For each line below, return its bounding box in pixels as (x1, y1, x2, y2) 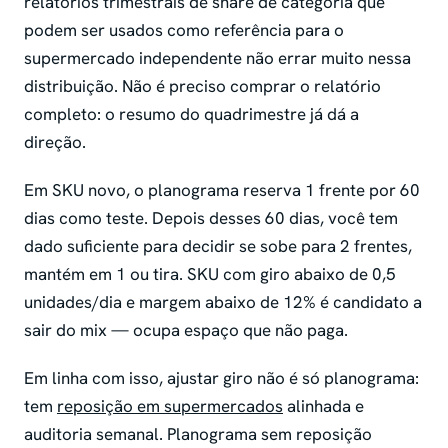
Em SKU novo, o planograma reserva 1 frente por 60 (24, 179, 420, 202)
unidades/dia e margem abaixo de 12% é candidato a (24, 291, 422, 314)
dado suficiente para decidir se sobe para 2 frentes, (24, 235, 412, 258)
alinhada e (283, 395, 364, 418)
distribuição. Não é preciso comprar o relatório (24, 75, 381, 98)
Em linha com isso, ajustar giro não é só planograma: (24, 367, 419, 390)
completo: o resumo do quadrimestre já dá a (24, 103, 359, 126)
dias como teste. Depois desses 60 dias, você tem (24, 207, 398, 230)
